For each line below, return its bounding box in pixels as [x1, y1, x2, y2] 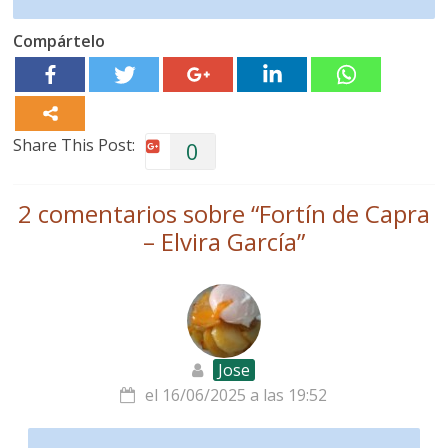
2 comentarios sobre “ [17, 197, 259, 230]
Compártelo [13, 30, 106, 52]
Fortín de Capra [258, 197, 430, 230]
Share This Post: [13, 134, 136, 156]
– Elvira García [142, 225, 297, 258]
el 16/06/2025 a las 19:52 [145, 384, 328, 406]
